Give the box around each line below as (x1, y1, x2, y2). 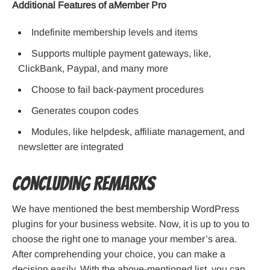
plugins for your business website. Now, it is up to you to (12, 218, 250, 229)
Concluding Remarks (12, 173, 155, 194)
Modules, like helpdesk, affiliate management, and (31, 126, 245, 137)
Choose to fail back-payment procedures (31, 84, 204, 95)
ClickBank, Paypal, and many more (18, 63, 168, 74)
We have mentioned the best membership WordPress (12, 203, 239, 214)
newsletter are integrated (18, 141, 124, 152)
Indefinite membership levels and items (31, 27, 198, 37)
